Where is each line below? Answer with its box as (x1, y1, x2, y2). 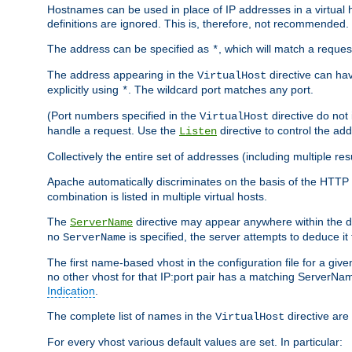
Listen (179, 124, 217, 137)
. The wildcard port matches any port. (128, 82, 313, 96)
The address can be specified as (47, 42, 212, 55)
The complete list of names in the (47, 309, 215, 322)
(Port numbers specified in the (47, 108, 200, 122)
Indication (47, 284, 95, 297)
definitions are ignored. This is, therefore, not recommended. (47, 16, 349, 30)
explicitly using (47, 82, 122, 96)
